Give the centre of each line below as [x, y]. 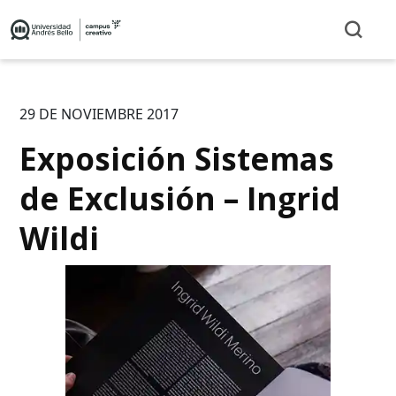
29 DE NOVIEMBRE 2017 [99, 114]
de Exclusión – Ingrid [180, 198]
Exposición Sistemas [177, 158]
